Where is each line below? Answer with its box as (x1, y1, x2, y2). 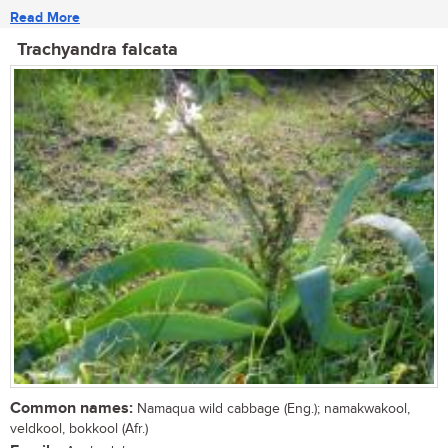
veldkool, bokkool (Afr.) (10, 420, 148, 437)
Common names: (10, 398, 133, 418)
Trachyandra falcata (17, 39, 178, 62)
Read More (10, 9, 80, 27)
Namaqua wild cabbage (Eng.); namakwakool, (133, 400, 410, 417)
